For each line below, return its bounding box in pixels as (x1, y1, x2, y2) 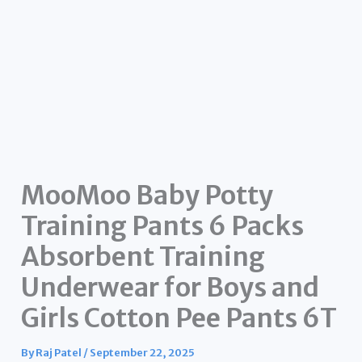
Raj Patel (36, 345, 84, 360)
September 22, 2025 (90, 345, 196, 360)
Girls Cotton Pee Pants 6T (21, 301, 338, 335)
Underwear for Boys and (21, 271, 320, 304)
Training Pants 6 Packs (21, 209, 305, 242)
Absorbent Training (21, 240, 266, 273)
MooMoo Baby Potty (21, 179, 274, 212)
